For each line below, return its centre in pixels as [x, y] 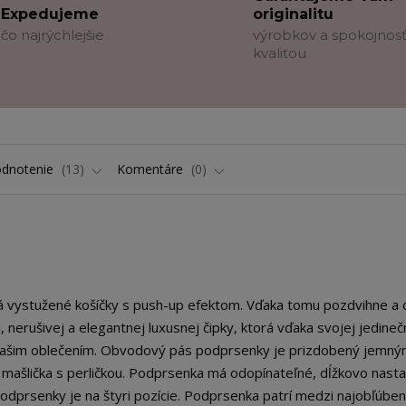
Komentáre [152, 169]
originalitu [294, 14]
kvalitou [280, 53]
